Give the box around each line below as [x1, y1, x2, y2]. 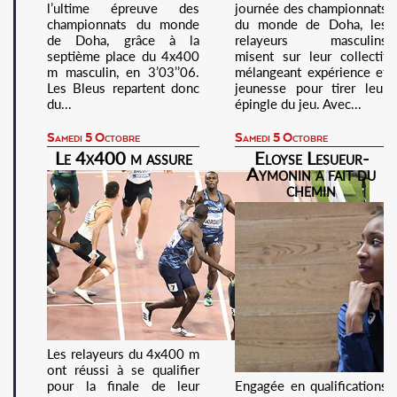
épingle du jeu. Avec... [235, 95, 362, 112]
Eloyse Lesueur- [253, 146, 369, 168]
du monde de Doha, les [235, 15, 387, 32]
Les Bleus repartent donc [47, 79, 199, 96]
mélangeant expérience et [235, 63, 387, 80]
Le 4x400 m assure [54, 146, 192, 168]
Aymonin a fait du [246, 162, 376, 184]
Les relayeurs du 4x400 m [47, 346, 199, 362]
